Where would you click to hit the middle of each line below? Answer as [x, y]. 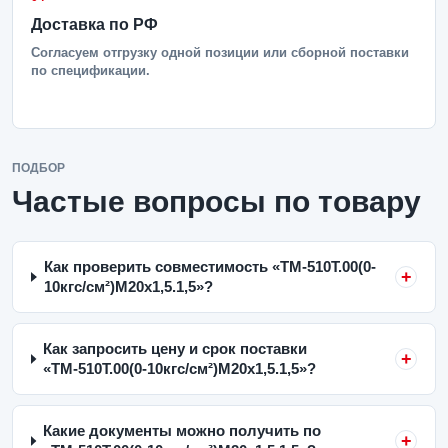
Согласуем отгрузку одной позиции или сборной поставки [220, 52]
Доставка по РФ [94, 24]
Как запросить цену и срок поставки [175, 348]
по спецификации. [90, 70]
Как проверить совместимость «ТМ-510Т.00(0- [209, 266]
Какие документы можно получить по [182, 430]
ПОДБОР [38, 168]
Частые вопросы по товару [216, 201]
